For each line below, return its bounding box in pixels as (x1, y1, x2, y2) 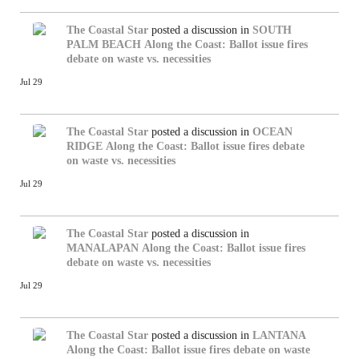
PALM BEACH (67, 38, 141, 50)
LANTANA (252, 329, 306, 341)
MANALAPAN (67, 241, 139, 254)
